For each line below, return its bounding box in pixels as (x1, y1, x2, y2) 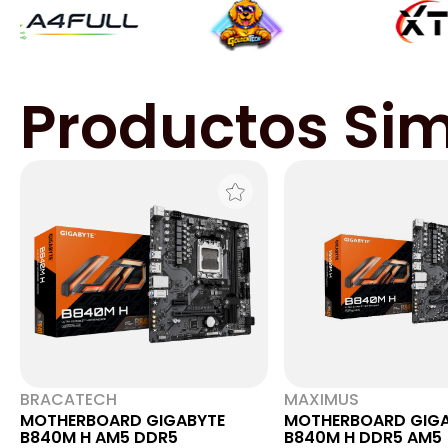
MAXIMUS (284, 388, 359, 411)
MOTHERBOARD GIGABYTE (20, 409, 225, 432)
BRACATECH (20, 388, 117, 411)
